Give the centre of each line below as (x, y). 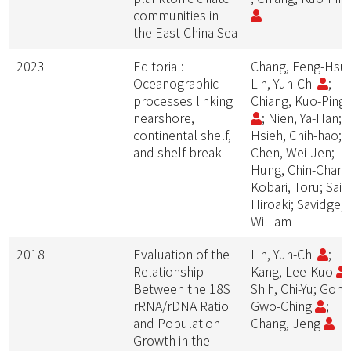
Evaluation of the (182, 254)
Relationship (169, 271)
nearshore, (164, 118)
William (271, 221)
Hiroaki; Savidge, (298, 204)
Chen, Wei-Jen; (293, 152)
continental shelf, (183, 135)
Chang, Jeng (288, 323)
